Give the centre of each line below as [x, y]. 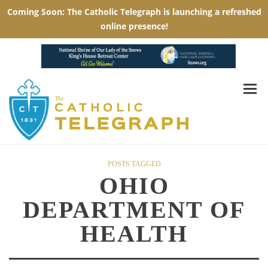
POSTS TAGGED [134, 164]
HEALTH [134, 234]
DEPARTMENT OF [134, 210]
